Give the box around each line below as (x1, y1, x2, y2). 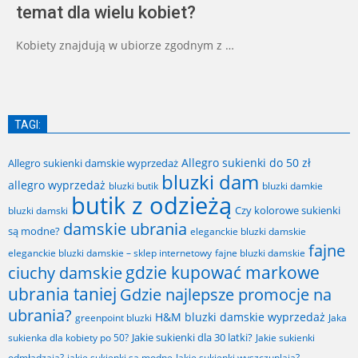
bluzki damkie (262, 180, 323, 193)
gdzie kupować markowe (125, 261, 320, 284)
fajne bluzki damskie (215, 246, 305, 261)
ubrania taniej (8, 282, 117, 306)
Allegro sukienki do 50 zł (181, 155, 311, 171)
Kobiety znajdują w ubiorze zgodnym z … (16, 38, 234, 54)
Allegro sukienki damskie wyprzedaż (8, 156, 178, 171)
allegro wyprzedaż (8, 177, 105, 193)
